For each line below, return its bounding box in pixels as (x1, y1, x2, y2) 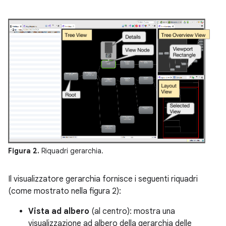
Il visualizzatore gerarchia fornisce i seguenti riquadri (8, 174, 198, 185)
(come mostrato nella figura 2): (8, 186, 121, 197)
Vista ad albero (28, 206, 89, 217)
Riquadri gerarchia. (41, 146, 103, 156)
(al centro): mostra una (89, 206, 175, 217)
